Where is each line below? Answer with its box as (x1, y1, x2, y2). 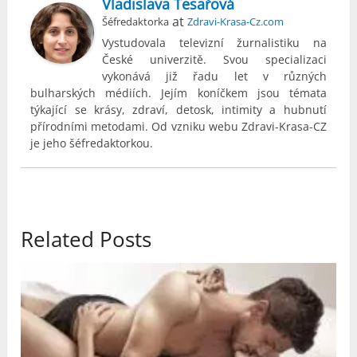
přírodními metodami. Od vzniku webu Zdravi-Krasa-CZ (30, 118, 327, 134)
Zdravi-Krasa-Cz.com (187, 14, 284, 29)
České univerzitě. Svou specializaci (102, 51, 327, 67)
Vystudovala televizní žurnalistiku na (102, 34, 327, 50)
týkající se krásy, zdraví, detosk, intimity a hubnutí (30, 101, 327, 117)
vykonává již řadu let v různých (102, 68, 327, 84)
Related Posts (21, 224, 152, 253)
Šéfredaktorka (102, 14, 170, 29)
